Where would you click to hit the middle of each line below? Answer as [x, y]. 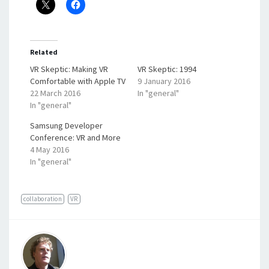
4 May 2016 [50, 150]
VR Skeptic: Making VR [69, 69]
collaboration [43, 199]
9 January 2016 [164, 81]
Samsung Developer [66, 125]
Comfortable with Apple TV [78, 81]
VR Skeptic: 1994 [167, 69]
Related [44, 52]
